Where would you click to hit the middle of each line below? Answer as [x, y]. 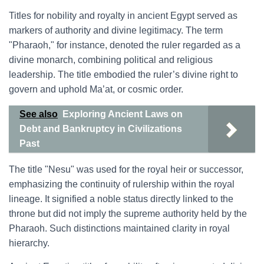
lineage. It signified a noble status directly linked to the [121, 199]
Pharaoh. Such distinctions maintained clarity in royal [119, 228]
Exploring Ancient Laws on [123, 114]
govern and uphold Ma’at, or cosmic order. [96, 89]
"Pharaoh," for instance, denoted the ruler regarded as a [125, 45]
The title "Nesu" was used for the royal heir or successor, [126, 169]
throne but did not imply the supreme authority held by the [128, 214]
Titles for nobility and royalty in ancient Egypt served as [123, 16]
